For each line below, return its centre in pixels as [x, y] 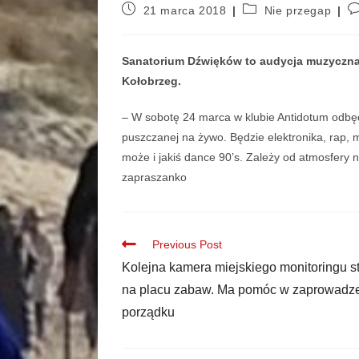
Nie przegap [298, 10]
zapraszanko [154, 177]
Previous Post [187, 244]
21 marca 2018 [185, 10]
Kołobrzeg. [153, 81]
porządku [148, 312]
